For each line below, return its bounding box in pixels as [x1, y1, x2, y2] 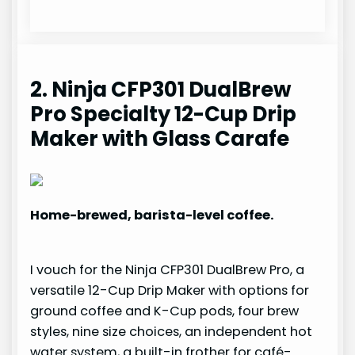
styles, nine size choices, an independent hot [30, 322, 313, 341]
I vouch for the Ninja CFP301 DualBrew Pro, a [30, 260, 305, 279]
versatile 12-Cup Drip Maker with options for [30, 281, 310, 300]
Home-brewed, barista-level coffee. [30, 206, 274, 225]
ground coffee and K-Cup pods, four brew [30, 301, 300, 320]
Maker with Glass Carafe [30, 124, 290, 154]
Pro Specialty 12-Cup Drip [30, 100, 297, 129]
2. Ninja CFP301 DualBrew [30, 75, 292, 105]
